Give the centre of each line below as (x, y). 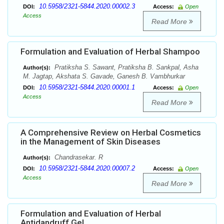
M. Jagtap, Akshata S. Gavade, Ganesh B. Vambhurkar (104, 76)
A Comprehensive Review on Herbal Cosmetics (111, 133)
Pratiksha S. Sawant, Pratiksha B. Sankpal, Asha (125, 67)
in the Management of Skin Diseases (90, 142)
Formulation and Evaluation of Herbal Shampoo (110, 52)
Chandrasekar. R (78, 157)
